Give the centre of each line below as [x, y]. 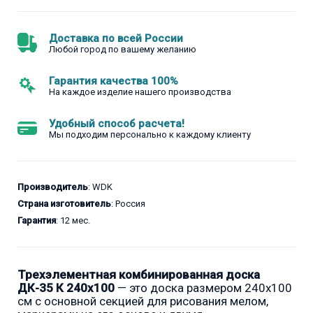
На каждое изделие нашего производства [140, 92]
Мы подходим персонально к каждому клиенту [150, 135]
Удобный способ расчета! [117, 124]
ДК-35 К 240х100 [66, 288]
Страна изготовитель [64, 204]
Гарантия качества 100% [114, 81]
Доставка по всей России [116, 39]
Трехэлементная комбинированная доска [139, 275]
